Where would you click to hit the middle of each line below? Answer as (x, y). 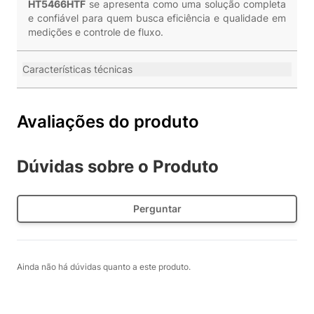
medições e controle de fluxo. (96, 32)
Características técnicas (77, 69)
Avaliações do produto (108, 122)
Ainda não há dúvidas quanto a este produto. (104, 267)
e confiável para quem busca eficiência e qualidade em (157, 18)
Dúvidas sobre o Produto (118, 166)
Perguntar (157, 209)
